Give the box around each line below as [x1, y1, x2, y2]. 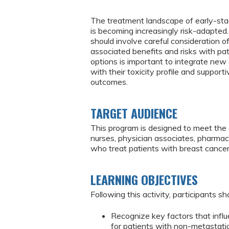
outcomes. [90, 77, 130, 87]
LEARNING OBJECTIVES [90, 170, 198, 189]
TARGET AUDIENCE [90, 104, 177, 122]
